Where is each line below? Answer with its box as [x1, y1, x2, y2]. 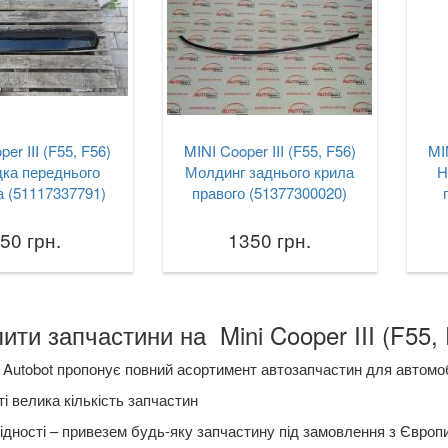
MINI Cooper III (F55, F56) [183, 140, 356, 161]
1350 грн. [228, 226, 312, 253]
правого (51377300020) [192, 182, 348, 203]
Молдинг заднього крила [185, 161, 355, 182]
